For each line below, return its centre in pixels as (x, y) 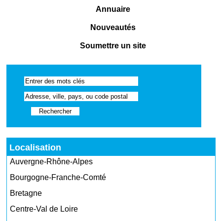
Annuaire (113, 9)
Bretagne (26, 193)
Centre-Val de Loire (44, 209)
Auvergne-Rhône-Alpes (52, 162)
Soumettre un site (113, 46)
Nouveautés (113, 27)
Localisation (36, 147)
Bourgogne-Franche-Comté (58, 177)
